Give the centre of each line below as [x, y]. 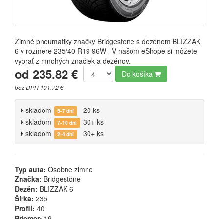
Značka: [28, 179]
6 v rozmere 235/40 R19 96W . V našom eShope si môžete [106, 51]
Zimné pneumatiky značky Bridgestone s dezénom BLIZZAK [108, 41]
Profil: [25, 208]
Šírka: [24, 198]
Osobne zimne [69, 169]
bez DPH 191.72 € [39, 88]
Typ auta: [30, 169]
